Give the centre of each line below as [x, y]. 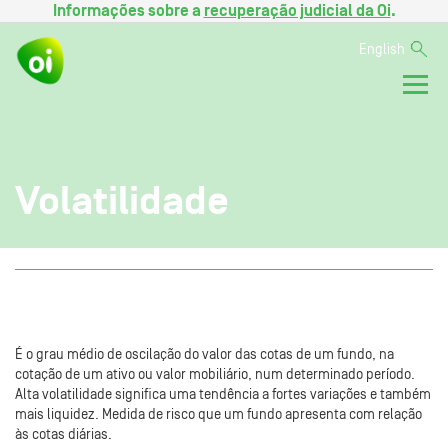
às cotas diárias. [63, 434]
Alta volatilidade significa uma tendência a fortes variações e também [223, 394]
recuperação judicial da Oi [297, 11]
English [382, 50]
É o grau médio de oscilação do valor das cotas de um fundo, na [204, 354]
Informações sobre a [128, 11]
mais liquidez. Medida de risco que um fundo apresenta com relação [218, 414]
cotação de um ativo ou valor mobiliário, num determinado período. [215, 374]
